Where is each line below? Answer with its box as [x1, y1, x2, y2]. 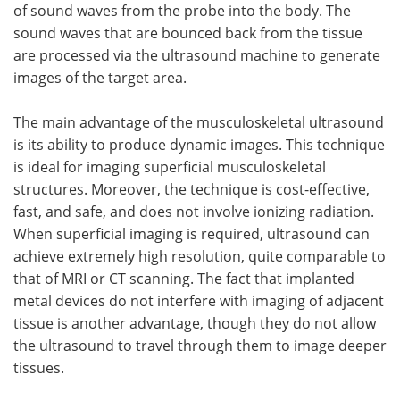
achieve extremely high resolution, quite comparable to [13, 246, 386, 265]
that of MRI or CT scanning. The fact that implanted [13, 268, 354, 287]
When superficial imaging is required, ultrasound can [13, 223, 370, 243]
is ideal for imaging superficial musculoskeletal [13, 156, 326, 176]
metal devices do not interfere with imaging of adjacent [13, 290, 384, 310]
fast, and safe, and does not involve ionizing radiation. [13, 201, 374, 221]
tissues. [13, 357, 64, 377]
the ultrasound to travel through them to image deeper [13, 335, 387, 354]
